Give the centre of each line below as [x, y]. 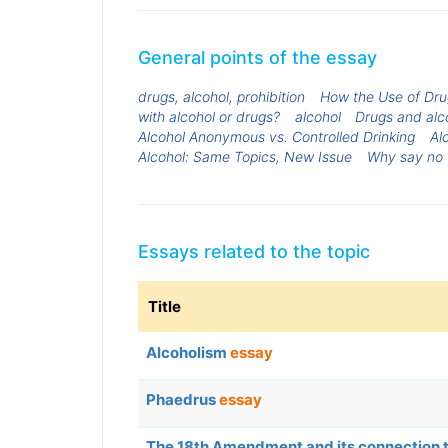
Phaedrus [182, 400]
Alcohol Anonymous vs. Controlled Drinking [276, 136]
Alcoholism [188, 353]
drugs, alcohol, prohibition [221, 96]
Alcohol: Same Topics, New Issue [245, 156]
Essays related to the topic [254, 252]
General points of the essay [257, 57]
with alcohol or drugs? [209, 116]
